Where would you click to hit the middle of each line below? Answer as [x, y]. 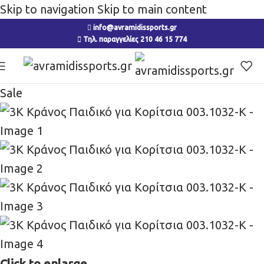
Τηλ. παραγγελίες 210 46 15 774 [134, 39]
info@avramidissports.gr [135, 27]
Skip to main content [152, 9]
